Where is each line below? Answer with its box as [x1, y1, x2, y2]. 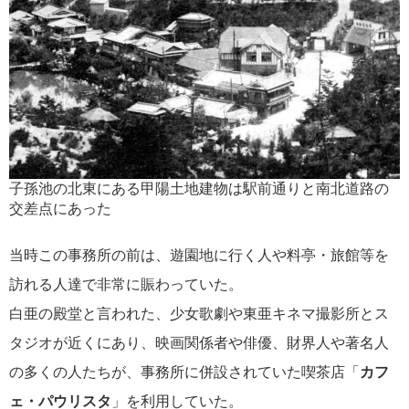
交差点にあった [9, 201, 111, 217]
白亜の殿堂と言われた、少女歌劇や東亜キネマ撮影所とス [9, 306, 389, 322]
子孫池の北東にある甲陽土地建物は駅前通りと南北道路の [9, 181, 389, 197]
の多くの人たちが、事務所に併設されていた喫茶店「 [9, 364, 360, 381]
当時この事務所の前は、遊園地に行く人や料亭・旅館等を [9, 247, 389, 264]
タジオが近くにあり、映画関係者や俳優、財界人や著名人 [9, 335, 389, 351]
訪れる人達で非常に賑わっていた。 [9, 277, 243, 293]
